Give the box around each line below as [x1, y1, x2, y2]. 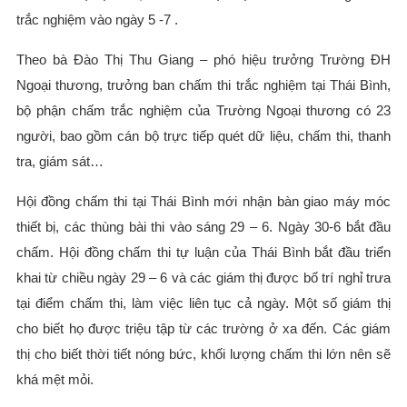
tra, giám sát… [15, 153, 104, 169]
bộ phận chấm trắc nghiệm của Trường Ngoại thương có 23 [15, 102, 392, 118]
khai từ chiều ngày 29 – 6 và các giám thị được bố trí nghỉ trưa [15, 269, 392, 285]
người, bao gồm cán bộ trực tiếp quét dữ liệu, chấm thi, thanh [15, 127, 392, 144]
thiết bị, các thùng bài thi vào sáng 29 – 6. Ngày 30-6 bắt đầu [15, 218, 392, 234]
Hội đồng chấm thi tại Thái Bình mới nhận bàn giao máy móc [15, 193, 392, 209]
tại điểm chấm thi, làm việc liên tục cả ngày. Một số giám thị [15, 294, 392, 311]
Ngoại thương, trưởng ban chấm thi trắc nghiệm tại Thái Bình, [15, 76, 392, 93]
